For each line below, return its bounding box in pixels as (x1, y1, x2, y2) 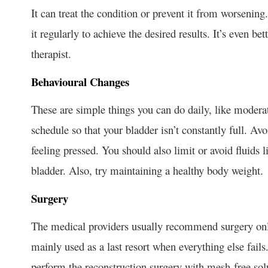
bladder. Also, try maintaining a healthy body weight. (31, 162, 263, 178)
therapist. (31, 45, 71, 61)
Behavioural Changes (31, 73, 129, 90)
